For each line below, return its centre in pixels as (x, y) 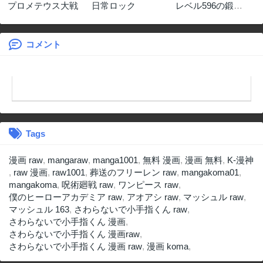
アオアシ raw (153, 197)
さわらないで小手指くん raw (131, 209)
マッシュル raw (213, 197)
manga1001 (115, 160)
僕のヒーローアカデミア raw (65, 197)
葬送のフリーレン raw (133, 172)
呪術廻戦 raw (87, 185)
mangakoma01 (210, 172)
